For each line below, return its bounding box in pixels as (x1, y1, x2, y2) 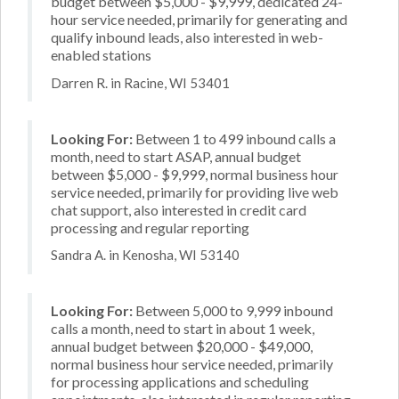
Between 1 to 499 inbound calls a (133, 129, 336, 147)
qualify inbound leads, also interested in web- (51, 28, 323, 45)
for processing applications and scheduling (51, 373, 309, 390)
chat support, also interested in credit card (51, 200, 306, 218)
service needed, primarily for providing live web (51, 183, 338, 200)
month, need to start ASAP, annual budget (51, 147, 301, 165)
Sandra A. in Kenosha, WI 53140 (51, 247, 240, 263)
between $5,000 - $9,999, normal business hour (51, 165, 338, 183)
